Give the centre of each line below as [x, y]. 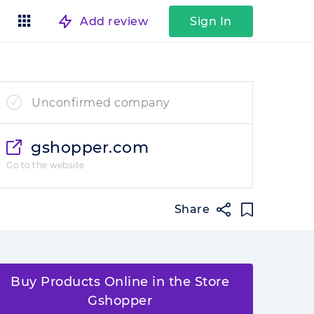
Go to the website [46, 165]
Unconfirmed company [101, 103]
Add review [114, 21]
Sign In [211, 21]
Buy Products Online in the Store [120, 282]
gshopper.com [90, 148]
